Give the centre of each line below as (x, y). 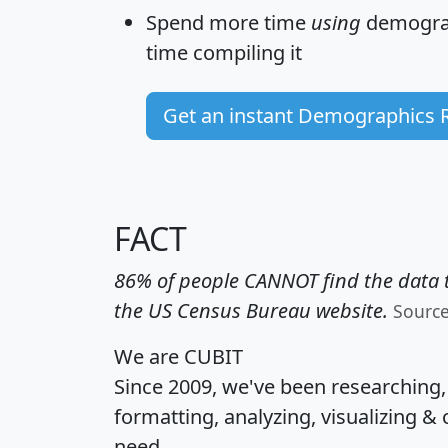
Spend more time (228, 22)
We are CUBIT (178, 356)
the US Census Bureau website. (251, 310)
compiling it (245, 52)
